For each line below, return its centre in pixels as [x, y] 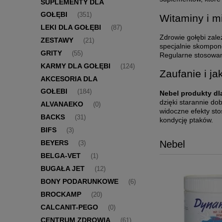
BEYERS [55, 143]
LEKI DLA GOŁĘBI [71, 28]
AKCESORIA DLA [69, 79]
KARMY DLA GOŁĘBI [76, 66]
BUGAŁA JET [63, 169]
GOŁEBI [54, 91]
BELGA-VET [61, 156]
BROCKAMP [61, 194]
